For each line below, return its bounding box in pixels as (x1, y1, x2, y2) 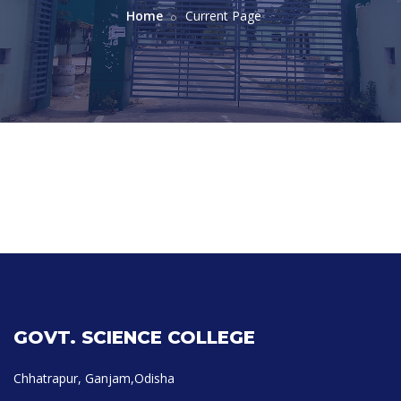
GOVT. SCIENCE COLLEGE (13, 327, 255, 348)
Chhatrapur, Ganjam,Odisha (13, 370, 175, 387)
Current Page (185, 7, 261, 24)
